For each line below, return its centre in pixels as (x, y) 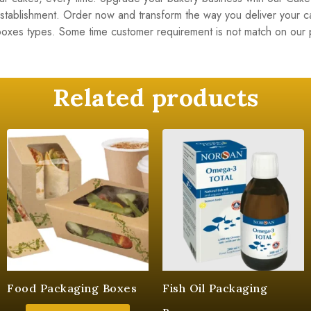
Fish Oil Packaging (215, 288)
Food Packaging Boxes (72, 288)
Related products (155, 98)
